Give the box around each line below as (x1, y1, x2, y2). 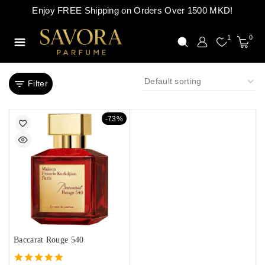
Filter (28, 79, 48, 88)
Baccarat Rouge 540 (14, 235, 84, 244)
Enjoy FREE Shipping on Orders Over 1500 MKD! (32, 5, 233, 15)
